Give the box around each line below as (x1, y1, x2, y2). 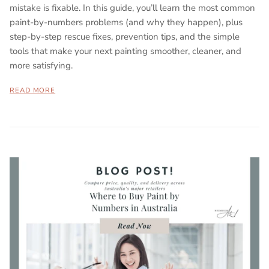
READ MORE (10, 86, 56, 95)
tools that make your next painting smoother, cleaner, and (10, 45, 241, 58)
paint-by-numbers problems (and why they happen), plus (10, 16, 243, 29)
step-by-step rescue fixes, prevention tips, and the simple (10, 31, 240, 43)
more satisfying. (10, 59, 73, 72)
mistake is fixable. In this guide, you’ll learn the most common (10, 2, 255, 14)
